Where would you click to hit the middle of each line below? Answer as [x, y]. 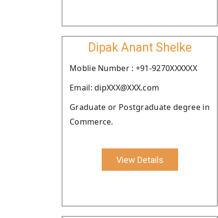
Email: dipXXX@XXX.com [115, 88]
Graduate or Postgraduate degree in [140, 107]
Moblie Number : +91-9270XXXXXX [133, 68]
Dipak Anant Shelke [140, 47]
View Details [140, 160]
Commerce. [91, 122]
